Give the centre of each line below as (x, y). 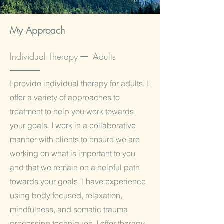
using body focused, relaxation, (66, 195)
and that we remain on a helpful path (75, 167)
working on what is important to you (73, 153)
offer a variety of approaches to (65, 97)
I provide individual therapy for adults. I (79, 83)
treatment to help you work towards (72, 111)
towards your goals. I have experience (78, 181)
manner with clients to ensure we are (75, 139)
